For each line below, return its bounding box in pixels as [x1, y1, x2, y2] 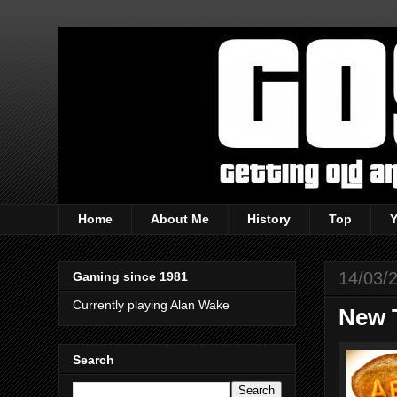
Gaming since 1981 [73, 269, 188, 284]
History [247, 212, 291, 227]
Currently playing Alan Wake [73, 298, 230, 313]
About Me [151, 212, 209, 227]
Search [73, 352, 114, 367]
